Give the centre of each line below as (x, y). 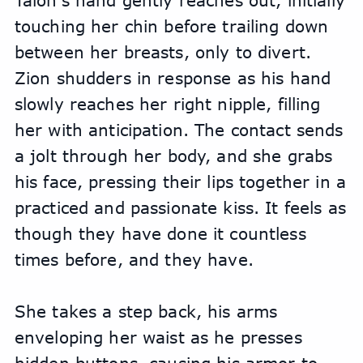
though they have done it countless (160, 234)
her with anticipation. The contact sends (179, 130)
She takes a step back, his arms (146, 312)
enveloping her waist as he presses (158, 337)
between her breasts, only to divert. (162, 52)
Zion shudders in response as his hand (173, 78)
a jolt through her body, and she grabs (173, 156)
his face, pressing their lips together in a (180, 182)
